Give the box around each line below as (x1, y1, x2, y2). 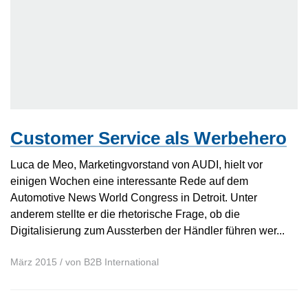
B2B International (84, 256, 159, 268)
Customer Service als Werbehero (10, 127, 287, 148)
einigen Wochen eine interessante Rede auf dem (10, 174, 248, 187)
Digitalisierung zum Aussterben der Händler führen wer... (10, 223, 285, 236)
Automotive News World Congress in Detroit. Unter (10, 190, 257, 203)
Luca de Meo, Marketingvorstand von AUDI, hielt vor (10, 157, 263, 170)
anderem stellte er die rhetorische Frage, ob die (10, 207, 240, 220)
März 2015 (10, 256, 57, 268)
